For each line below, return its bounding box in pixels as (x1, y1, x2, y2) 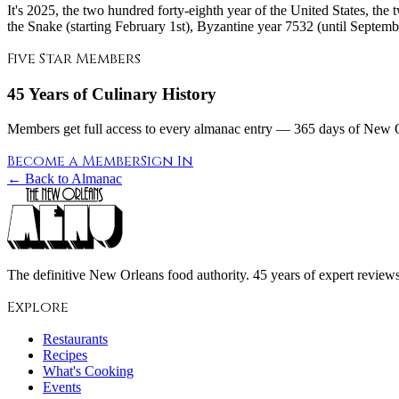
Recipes (43, 347, 87, 363)
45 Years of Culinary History (7, 85, 216, 104)
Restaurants (43, 331, 108, 347)
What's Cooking (43, 363, 134, 379)
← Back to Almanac (7, 171, 122, 187)
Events (43, 379, 81, 395)
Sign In (141, 151, 193, 172)
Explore (7, 297, 69, 318)
